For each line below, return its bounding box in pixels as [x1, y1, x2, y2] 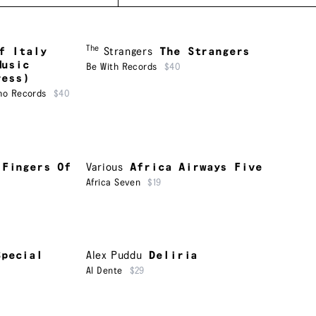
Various [86, 161, 123, 174]
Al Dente [86, 266, 123, 276]
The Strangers [159, 46, 250, 59]
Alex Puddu [86, 250, 142, 262]
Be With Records [86, 62, 157, 73]
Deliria [149, 250, 198, 262]
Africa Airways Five [130, 161, 262, 174]
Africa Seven [86, 177, 141, 188]
